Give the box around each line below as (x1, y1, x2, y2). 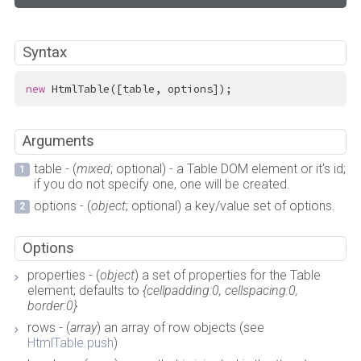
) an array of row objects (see (96, 320, 264, 336)
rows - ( (27, 320, 70, 336)
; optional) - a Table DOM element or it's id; (110, 160, 346, 176)
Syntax (23, 43, 68, 61)
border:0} (27, 298, 77, 314)
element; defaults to (27, 283, 143, 299)
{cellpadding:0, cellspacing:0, (142, 283, 298, 299)
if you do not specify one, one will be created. (33, 176, 290, 192)
